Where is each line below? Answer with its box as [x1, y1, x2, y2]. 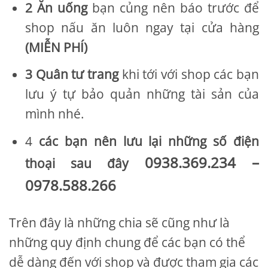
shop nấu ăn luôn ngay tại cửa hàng [25, 19, 259, 36]
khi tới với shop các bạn [118, 66, 260, 83]
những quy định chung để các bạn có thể [9, 233, 245, 251]
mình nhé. [25, 105, 85, 123]
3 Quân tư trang [25, 66, 119, 83]
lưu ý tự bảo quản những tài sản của [25, 86, 259, 103]
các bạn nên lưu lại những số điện [38, 132, 260, 150]
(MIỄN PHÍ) [25, 38, 88, 56]
